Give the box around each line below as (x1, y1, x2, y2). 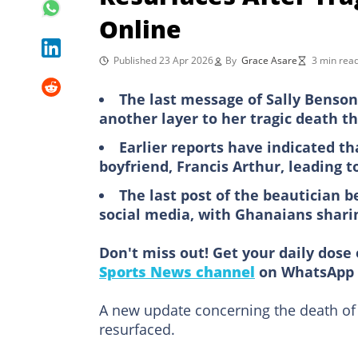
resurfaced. (99, 319, 175, 339)
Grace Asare (241, 53, 297, 67)
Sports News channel (99, 261, 255, 281)
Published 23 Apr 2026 (113, 53, 213, 67)
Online (99, 12, 181, 46)
